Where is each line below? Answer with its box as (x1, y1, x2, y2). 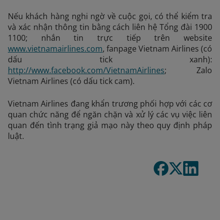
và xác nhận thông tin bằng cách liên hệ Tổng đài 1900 (8, 22, 212, 32)
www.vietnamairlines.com (8, 43, 103, 54)
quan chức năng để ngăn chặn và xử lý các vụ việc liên (8, 109, 212, 120)
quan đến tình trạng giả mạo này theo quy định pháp (8, 120, 212, 131)
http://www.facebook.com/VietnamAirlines (8, 65, 165, 76)
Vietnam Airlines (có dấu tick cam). (8, 76, 135, 86)
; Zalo (165, 65, 212, 76)
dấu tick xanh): (8, 54, 212, 65)
